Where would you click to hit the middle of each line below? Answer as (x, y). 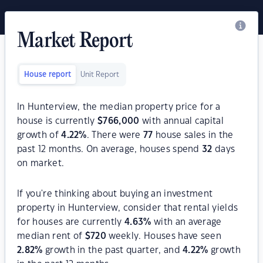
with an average (186, 222)
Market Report (75, 42)
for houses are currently (71, 222)
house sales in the (193, 135)
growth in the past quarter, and (113, 250)
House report (48, 75)
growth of (39, 135)
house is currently (58, 121)
